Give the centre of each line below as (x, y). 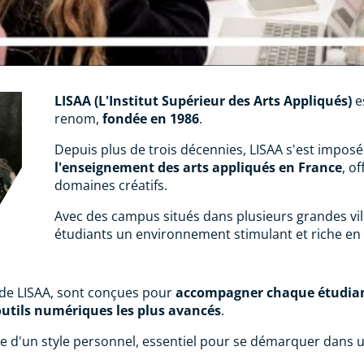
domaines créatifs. (111, 185)
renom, (79, 118)
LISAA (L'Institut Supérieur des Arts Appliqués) (204, 100)
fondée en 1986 (151, 118)
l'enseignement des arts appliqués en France (199, 167)
